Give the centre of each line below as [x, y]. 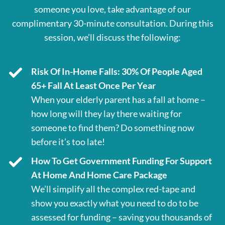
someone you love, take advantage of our [113, 9]
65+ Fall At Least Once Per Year [93, 86]
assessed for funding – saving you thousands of [122, 217]
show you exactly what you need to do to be [115, 203]
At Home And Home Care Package [99, 175]
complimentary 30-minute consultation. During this [113, 23]
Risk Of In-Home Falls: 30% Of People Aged [117, 72]
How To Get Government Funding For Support [122, 161]
